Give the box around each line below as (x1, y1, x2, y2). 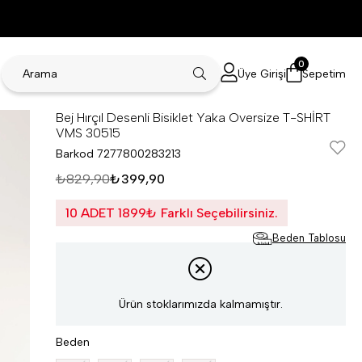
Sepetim (302, 66, 346, 81)
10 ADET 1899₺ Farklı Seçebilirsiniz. (65, 205, 278, 221)
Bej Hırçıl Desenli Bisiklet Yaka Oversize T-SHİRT (55, 110, 330, 125)
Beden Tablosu (271, 232, 346, 244)
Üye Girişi (238, 66, 286, 81)
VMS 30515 (55, 125, 120, 141)
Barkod (55, 147, 94, 161)
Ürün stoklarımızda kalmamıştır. (118, 297, 283, 311)
